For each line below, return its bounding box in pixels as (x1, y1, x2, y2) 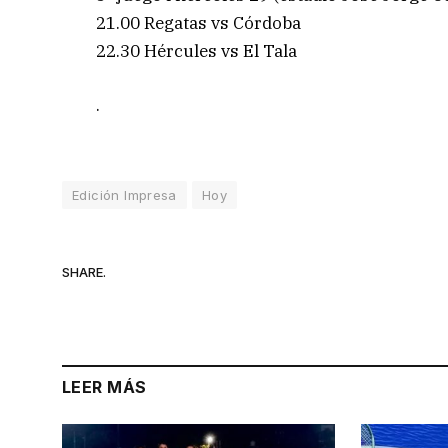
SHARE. (62, 264, 106, 281)
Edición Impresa (72, 186, 177, 203)
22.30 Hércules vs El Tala (96, 40, 298, 63)
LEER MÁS (62, 376, 147, 397)
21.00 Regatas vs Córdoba (96, 12, 302, 35)
